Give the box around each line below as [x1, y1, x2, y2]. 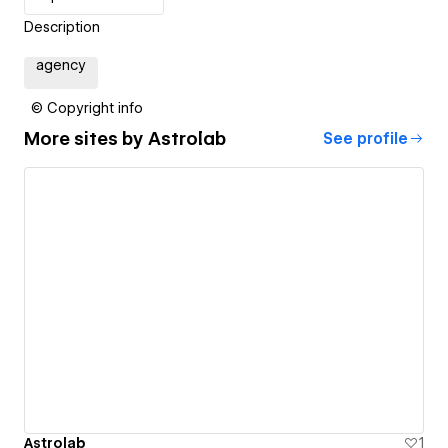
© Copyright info [31, 99, 143, 116]
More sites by [24, 128, 148, 150]
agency [36, 56, 86, 73]
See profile [323, 129, 408, 148]
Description [24, 18, 100, 35]
